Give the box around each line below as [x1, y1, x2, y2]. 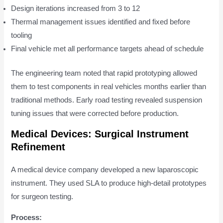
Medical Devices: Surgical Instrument [11, 128, 189, 140]
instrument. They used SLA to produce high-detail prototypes [11, 179, 207, 188]
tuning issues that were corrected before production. [11, 109, 179, 117]
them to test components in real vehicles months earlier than [11, 82, 207, 91]
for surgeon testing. [11, 193, 74, 201]
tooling [11, 31, 32, 39]
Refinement [11, 141, 66, 153]
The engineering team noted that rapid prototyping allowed [11, 69, 198, 77]
